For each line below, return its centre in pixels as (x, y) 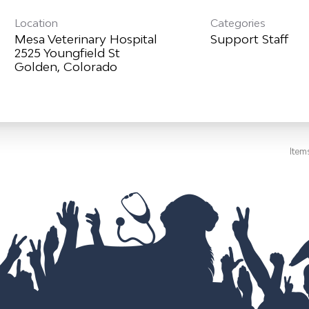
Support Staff (250, 39)
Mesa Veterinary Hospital (86, 39)
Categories (238, 23)
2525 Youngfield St (67, 53)
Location (36, 23)
